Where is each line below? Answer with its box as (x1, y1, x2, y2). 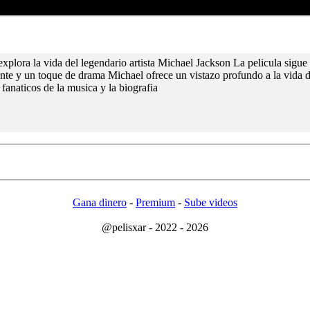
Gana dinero (72, 197, 127, 208)
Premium (135, 197, 175, 208)
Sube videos (183, 197, 237, 208)
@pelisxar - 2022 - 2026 (101, 221, 208, 233)
